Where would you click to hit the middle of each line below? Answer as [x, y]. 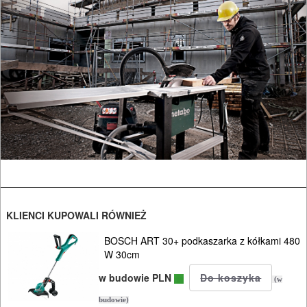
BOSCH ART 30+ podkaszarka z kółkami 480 [202, 240]
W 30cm [122, 254]
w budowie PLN [137, 277]
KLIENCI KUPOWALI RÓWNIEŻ [76, 215]
